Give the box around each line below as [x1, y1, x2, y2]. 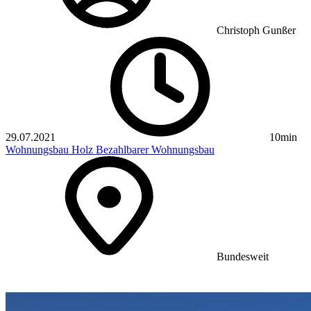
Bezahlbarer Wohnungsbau [96, 144, 215, 156]
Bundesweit [214, 251, 269, 263]
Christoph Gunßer [217, 24, 296, 37]
